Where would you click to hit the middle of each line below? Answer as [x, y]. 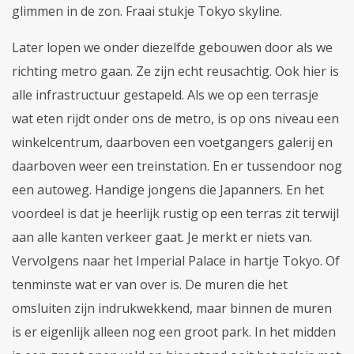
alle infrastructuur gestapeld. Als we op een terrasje [165, 94]
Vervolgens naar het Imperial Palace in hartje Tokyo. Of [176, 260]
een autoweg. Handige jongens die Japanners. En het [168, 189]
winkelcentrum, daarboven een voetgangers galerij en [172, 142]
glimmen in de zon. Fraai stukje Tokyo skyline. [147, 11]
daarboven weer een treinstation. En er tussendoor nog [177, 166]
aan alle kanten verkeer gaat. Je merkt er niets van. [162, 237]
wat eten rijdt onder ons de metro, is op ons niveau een [175, 118]
